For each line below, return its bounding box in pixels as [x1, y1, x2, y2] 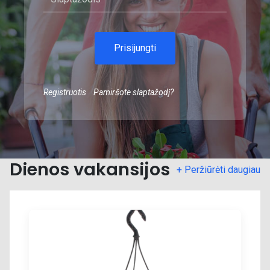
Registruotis [43, 87, 86, 97]
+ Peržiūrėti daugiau [177, 163, 260, 175]
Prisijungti [114, 42, 156, 54]
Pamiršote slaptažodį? [93, 87, 174, 97]
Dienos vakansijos [10, 157, 170, 181]
